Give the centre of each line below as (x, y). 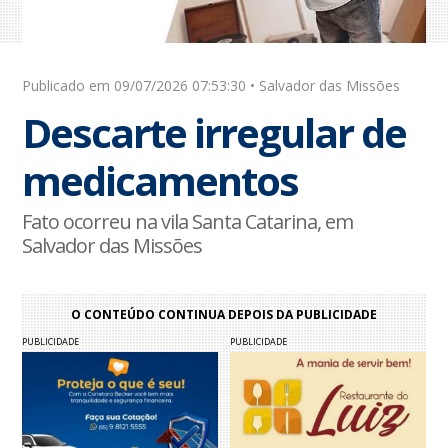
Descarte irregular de (214, 133)
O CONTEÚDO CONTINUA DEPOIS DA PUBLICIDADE (224, 315)
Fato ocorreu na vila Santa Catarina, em (188, 222)
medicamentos (160, 181)
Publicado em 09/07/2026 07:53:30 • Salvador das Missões (211, 86)
